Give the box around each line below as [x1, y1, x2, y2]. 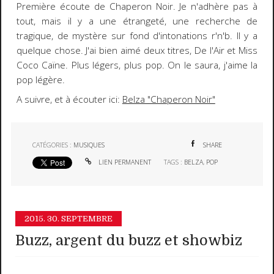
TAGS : [163, 158, 184, 167]
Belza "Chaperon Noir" [122, 93, 215, 106]
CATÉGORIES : [32, 140, 74, 149]
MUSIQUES [73, 140, 105, 149]
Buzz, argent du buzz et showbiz [15, 232, 243, 250]
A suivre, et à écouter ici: [16, 93, 122, 106]
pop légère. [16, 73, 67, 86]
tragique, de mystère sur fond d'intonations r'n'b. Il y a [16, 29, 258, 42]
